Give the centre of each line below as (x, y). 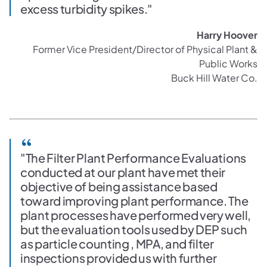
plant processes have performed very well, (136, 215)
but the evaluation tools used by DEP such (134, 229)
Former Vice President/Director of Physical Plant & (145, 49)
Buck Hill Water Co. (214, 77)
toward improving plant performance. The (134, 201)
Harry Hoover (227, 35)
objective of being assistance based (119, 187)
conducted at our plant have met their (123, 172)
